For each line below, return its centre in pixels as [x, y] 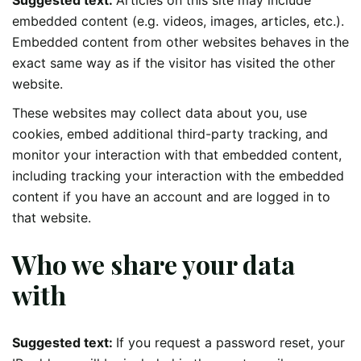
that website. [52, 217]
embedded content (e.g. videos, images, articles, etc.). [178, 21]
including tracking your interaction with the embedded [178, 175]
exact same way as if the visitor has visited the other [174, 62]
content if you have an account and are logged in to [171, 196]
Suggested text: [64, 343]
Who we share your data [154, 264]
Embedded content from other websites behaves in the [180, 41]
